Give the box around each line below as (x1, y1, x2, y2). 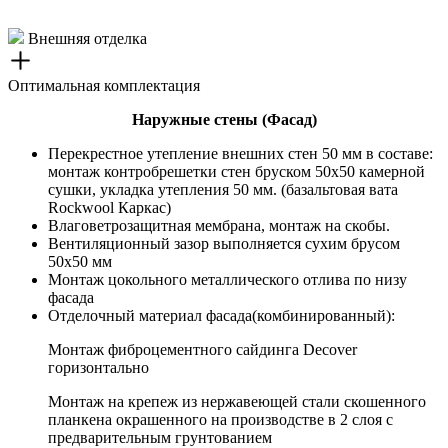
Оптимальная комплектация (8, 77, 200, 94)
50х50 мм (48, 253, 112, 270)
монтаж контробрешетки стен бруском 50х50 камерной (48, 163, 425, 180)
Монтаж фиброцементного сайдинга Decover (48, 341, 357, 358)
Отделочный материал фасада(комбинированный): (48, 307, 395, 324)
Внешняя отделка (24, 30, 147, 47)
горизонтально (48, 359, 149, 376)
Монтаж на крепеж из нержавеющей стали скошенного (48, 393, 426, 410)
